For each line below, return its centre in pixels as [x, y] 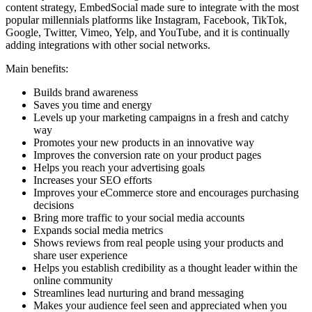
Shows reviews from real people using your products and [158, 242]
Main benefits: [37, 68]
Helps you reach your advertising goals [119, 167]
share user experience [80, 255]
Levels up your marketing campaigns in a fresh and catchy [161, 117]
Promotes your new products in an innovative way [144, 142]
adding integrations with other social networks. [108, 45]
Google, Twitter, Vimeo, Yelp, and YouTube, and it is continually [148, 32]
